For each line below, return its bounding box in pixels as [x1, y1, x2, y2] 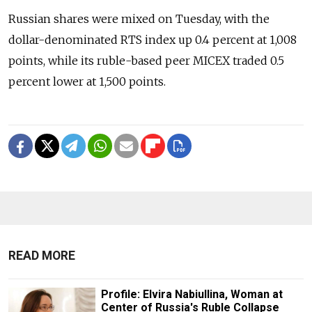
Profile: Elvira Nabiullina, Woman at [100, 288, 283, 302]
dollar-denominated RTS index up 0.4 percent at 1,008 [8, 33, 297, 47]
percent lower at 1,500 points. [8, 75, 166, 89]
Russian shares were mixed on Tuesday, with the [8, 12, 270, 26]
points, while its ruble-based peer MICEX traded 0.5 [8, 54, 284, 68]
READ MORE [8, 249, 75, 263]
